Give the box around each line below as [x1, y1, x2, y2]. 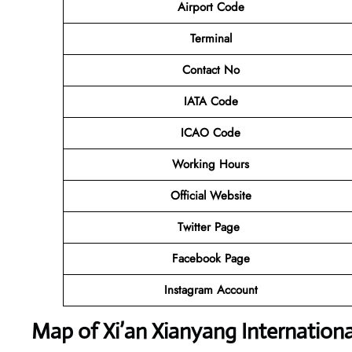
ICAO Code [181, 123, 240, 141]
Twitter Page [178, 218, 244, 236]
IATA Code [183, 92, 238, 110]
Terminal [189, 29, 232, 47]
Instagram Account [163, 280, 258, 299]
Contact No [181, 60, 240, 79]
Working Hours [172, 155, 249, 173]
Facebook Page [171, 249, 250, 267]
